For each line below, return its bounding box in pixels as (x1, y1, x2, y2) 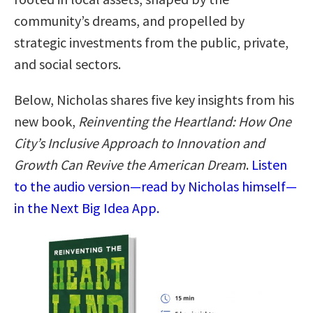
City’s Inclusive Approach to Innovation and (14, 133, 265, 152)
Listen (252, 155, 287, 173)
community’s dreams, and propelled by (14, 11, 245, 29)
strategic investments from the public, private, (14, 33, 289, 51)
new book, (14, 112, 78, 130)
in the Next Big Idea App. (14, 198, 159, 217)
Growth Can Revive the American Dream (14, 155, 246, 173)
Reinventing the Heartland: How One (78, 112, 291, 130)
